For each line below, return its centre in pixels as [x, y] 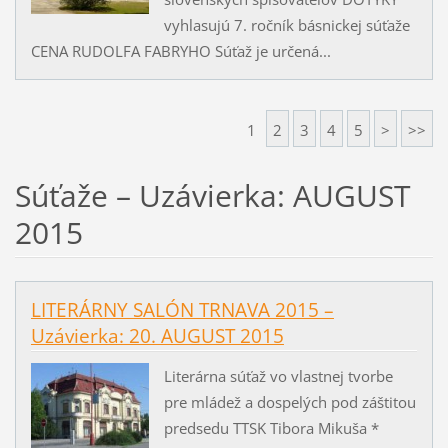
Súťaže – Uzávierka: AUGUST [212, 195]
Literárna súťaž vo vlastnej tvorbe [278, 375]
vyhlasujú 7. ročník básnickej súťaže [286, 24]
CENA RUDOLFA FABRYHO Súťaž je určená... [180, 50]
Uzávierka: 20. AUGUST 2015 [157, 335]
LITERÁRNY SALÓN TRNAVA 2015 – [182, 309]
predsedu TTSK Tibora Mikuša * [271, 427]
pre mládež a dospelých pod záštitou [289, 401]
